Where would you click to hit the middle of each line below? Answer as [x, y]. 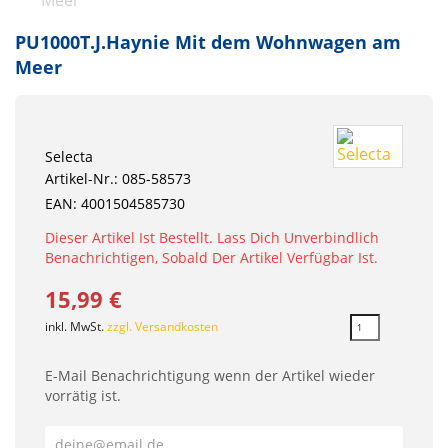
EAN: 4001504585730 [115, 203]
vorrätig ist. [83, 396]
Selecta [69, 156]
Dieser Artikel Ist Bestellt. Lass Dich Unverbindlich [212, 237]
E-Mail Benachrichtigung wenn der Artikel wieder [210, 376]
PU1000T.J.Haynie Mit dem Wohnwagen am [208, 41]
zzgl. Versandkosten [162, 327]
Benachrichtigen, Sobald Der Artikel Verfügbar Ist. [211, 257]
